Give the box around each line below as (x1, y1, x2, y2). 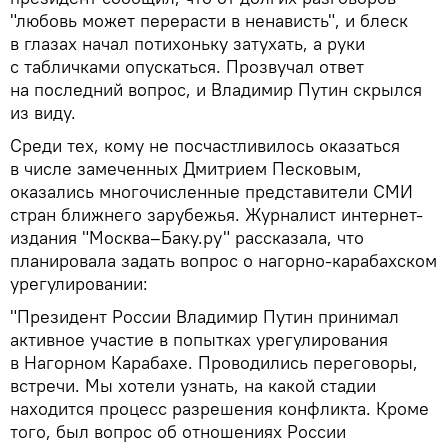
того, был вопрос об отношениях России (10, 419, 346, 443)
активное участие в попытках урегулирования (10, 327, 388, 351)
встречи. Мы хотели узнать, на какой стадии (10, 373, 376, 397)
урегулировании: (10, 271, 148, 295)
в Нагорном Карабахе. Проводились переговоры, (10, 350, 418, 374)
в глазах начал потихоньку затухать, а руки (10, 31, 365, 55)
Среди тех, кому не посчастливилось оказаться (10, 133, 400, 157)
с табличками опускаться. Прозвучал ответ (10, 54, 364, 78)
